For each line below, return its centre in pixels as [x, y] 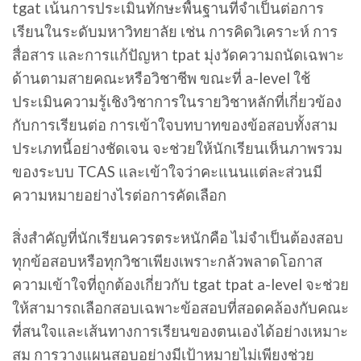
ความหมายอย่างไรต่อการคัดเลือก [119, 195]
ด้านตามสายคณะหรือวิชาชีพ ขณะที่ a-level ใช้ [161, 78]
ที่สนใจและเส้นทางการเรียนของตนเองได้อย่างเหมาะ [180, 331]
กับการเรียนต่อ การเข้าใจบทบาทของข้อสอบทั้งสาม [175, 124]
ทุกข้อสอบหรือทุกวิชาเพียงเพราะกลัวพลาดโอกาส [167, 261]
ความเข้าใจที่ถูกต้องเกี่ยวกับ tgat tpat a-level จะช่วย [180, 284]
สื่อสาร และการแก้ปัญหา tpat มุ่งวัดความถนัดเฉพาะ [178, 54]
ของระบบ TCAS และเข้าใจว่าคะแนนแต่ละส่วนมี [167, 171]
